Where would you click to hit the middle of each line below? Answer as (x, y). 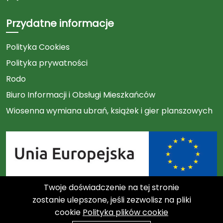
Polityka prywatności (47, 63)
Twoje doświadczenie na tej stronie (111, 187)
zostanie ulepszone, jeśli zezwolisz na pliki (111, 200)
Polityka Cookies (38, 47)
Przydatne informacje (60, 24)
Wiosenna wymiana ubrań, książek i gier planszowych (109, 111)
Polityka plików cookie (125, 212)
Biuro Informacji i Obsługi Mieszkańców (81, 95)
